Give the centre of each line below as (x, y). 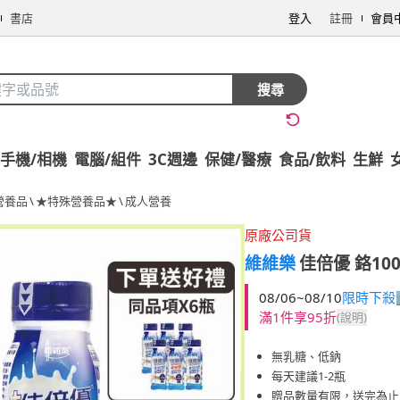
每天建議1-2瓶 (308, 376)
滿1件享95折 (298, 317)
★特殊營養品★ (76, 201)
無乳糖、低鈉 (306, 356)
